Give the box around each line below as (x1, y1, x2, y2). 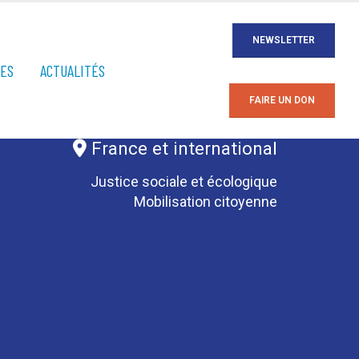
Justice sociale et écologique (91, 173, 277, 190)
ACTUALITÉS (39, 61, 105, 80)
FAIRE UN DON (249, 95, 315, 106)
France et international (87, 138, 277, 159)
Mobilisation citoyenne (134, 193, 277, 210)
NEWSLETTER (252, 34, 315, 46)
